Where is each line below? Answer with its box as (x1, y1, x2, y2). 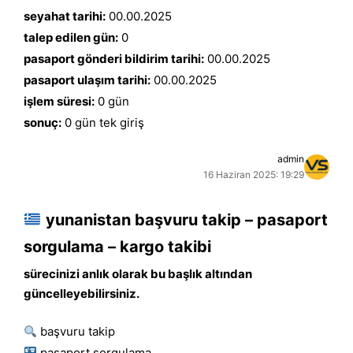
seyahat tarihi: (24, 9, 106, 24)
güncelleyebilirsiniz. (24, 285, 139, 301)
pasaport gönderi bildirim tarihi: (24, 51, 204, 66)
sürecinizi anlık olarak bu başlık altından (24, 266, 252, 281)
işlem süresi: (24, 94, 95, 109)
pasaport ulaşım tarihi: (24, 72, 150, 87)
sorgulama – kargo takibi (24, 236, 211, 256)
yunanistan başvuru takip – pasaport (41, 210, 328, 229)
